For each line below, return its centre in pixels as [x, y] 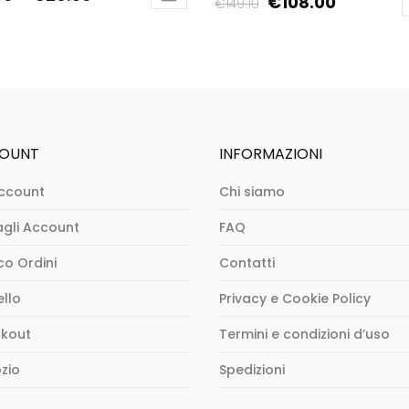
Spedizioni [252, 369]
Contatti [247, 262]
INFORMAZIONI [271, 153]
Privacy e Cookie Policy [295, 298]
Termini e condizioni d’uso [305, 334]
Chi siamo [252, 191]
